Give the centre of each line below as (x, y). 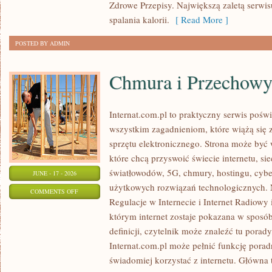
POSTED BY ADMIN (42, 43)
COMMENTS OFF (55, 191)
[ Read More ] (199, 19)
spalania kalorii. (139, 19)
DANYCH (90, 251)
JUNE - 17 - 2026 (55, 173)
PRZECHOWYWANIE (106, 236)
